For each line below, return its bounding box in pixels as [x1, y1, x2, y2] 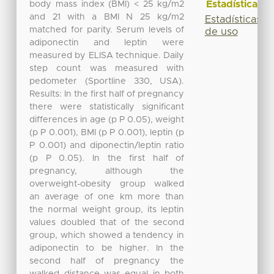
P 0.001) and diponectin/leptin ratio [29, 141, 185, 150]
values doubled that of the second [29, 218, 185, 227]
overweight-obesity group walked [29, 179, 185, 188]
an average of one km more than [29, 192, 185, 201]
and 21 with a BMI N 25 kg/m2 [29, 12, 185, 21]
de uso [204, 26, 238, 37]
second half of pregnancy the [29, 256, 185, 265]
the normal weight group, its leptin [29, 205, 185, 214]
